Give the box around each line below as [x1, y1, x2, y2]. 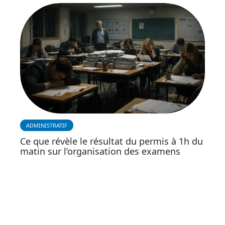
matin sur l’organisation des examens [20, 145, 180, 158]
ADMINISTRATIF [26, 122, 67, 130]
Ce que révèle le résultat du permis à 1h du [20, 135, 203, 148]
